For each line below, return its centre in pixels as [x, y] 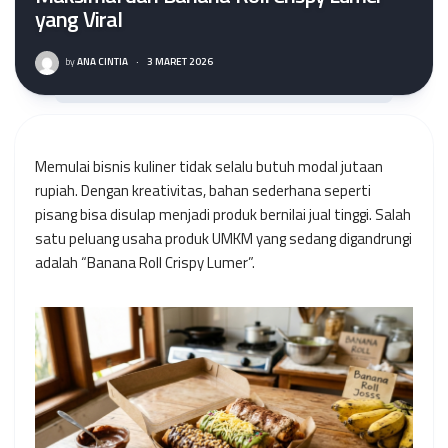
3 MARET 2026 [180, 61]
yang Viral [79, 19]
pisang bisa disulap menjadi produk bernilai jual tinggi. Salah [223, 214]
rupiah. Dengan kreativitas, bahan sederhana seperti [203, 190]
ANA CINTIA [101, 61]
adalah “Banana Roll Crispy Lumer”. [145, 262]
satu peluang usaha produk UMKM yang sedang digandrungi [223, 238]
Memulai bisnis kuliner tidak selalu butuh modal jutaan [209, 166]
